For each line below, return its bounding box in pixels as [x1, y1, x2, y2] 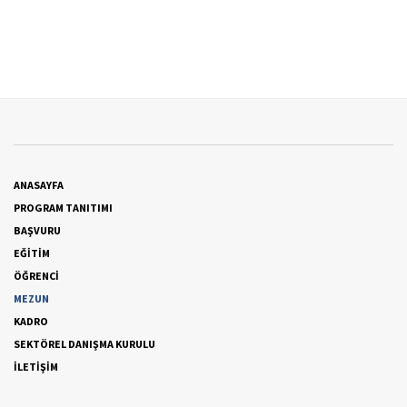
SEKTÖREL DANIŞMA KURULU [14, 337, 155, 352]
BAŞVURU [14, 223, 61, 238]
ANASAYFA [14, 178, 64, 193]
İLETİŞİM [14, 360, 58, 374]
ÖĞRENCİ [14, 269, 59, 283]
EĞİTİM [14, 246, 50, 261]
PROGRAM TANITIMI [14, 201, 113, 215]
